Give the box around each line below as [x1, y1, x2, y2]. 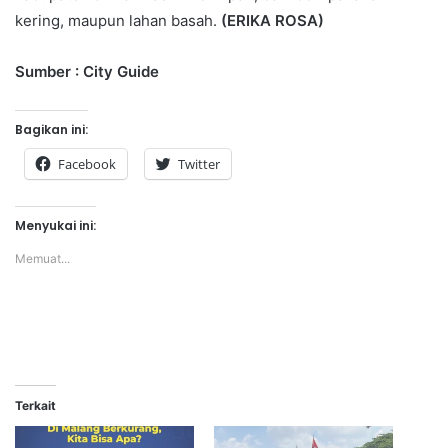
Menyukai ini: [15, 216, 96, 234]
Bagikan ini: [15, 120, 88, 138]
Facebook [58, 154, 116, 173]
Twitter [178, 154, 220, 173]
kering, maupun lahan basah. [15, 10, 217, 30]
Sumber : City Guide [15, 61, 163, 81]
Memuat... [15, 250, 70, 266]
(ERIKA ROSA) [217, 10, 324, 30]
